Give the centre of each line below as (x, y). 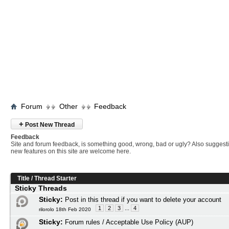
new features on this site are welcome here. (71, 151)
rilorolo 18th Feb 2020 (65, 209)
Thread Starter (55, 178)
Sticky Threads (41, 188)
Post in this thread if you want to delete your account (143, 200)
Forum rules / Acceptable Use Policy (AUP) (129, 222)
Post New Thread (49, 125)
